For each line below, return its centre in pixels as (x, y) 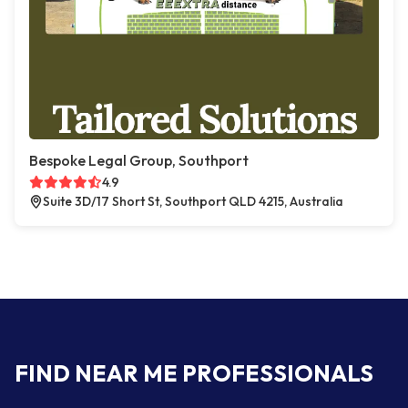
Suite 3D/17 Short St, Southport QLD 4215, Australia (193, 201)
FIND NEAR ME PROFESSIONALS (194, 373)
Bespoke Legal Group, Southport (139, 160)
